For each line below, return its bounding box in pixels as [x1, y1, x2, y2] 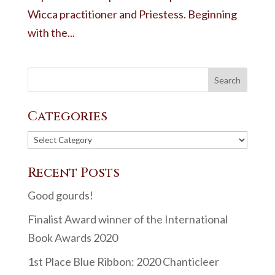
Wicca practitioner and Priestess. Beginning [27, 7, 237, 21]
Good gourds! [27, 188, 93, 202]
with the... [27, 26, 75, 39]
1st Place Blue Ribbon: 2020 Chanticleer [27, 255, 219, 268]
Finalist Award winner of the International [27, 212, 228, 226]
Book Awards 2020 [27, 231, 118, 244]
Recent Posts [27, 165, 120, 182]
